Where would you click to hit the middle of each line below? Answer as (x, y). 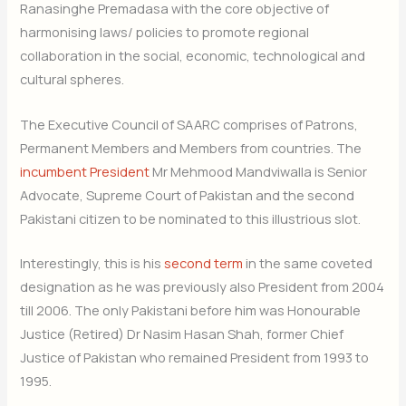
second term (204, 262)
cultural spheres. (72, 79)
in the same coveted (308, 262)
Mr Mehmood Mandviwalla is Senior (259, 171)
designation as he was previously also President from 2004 (203, 286)
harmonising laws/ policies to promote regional (165, 32)
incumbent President (85, 171)
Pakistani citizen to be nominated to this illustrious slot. (191, 218)
